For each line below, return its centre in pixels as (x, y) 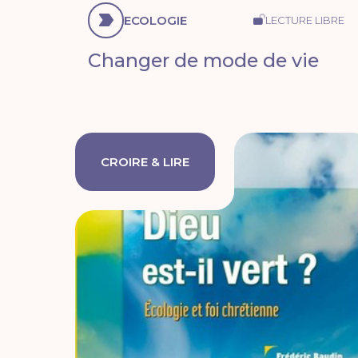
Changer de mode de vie (204, 60)
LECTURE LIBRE (305, 20)
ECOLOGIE (156, 20)
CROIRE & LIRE (145, 162)
